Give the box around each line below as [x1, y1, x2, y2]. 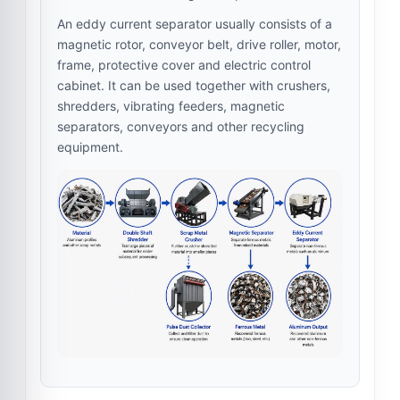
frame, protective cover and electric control [57, 57, 311, 73]
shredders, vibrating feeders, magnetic [57, 98, 285, 114]
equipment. [57, 139, 123, 155]
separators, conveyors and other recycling [57, 119, 304, 135]
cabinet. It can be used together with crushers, [57, 78, 330, 94]
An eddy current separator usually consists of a [57, 16, 332, 32]
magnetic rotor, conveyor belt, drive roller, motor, [57, 37, 341, 53]
